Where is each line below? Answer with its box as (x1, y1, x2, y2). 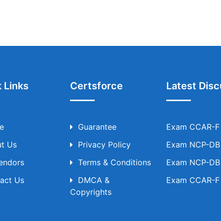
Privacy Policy (77, 140, 131, 149)
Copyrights (70, 187, 111, 197)
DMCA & (77, 175, 110, 185)
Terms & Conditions (77, 157, 151, 167)
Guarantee (77, 122, 116, 132)
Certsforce (70, 80, 123, 92)
